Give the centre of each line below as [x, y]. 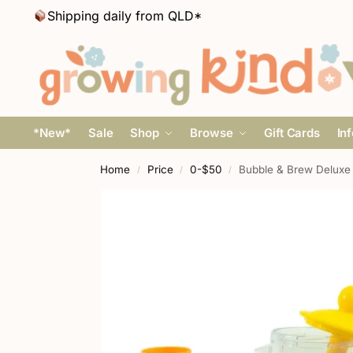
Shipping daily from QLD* [125, 16]
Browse [212, 133]
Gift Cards [292, 133]
